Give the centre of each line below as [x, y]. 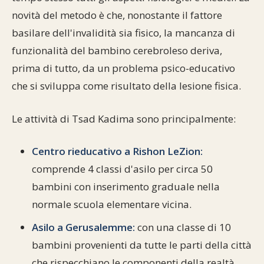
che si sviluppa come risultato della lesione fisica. [126, 86]
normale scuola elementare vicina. [112, 204]
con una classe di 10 [183, 227]
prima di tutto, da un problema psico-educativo [123, 68]
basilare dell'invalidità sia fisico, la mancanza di [123, 33]
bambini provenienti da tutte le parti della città [142, 245]
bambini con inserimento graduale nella [126, 187]
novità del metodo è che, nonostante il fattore [117, 15]
